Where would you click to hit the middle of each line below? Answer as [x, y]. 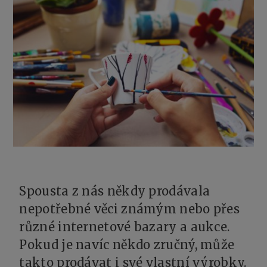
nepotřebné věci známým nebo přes [130, 209]
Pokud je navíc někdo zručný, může [127, 244]
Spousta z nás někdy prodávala [115, 191]
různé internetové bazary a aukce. [125, 226]
